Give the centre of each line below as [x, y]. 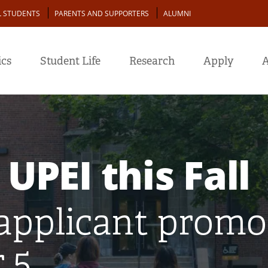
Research [152, 61]
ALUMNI [177, 13]
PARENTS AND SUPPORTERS [102, 13]
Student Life [70, 61]
